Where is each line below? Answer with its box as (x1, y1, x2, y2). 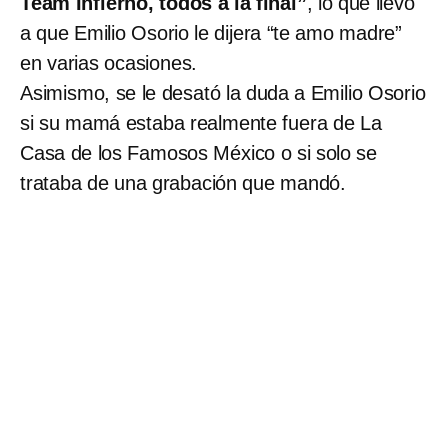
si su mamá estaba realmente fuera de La (20, 112, 382, 135)
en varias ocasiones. (20, 52, 198, 75)
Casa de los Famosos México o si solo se (20, 142, 377, 165)
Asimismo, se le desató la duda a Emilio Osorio (20, 82, 426, 105)
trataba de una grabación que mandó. (20, 172, 346, 195)
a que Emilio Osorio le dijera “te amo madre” (20, 22, 402, 45)
